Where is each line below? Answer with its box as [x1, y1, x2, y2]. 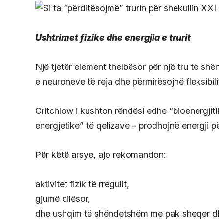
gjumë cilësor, [35, 194, 90, 204]
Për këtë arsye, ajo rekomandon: [35, 150, 166, 160]
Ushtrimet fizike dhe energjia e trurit [35, 32, 191, 43]
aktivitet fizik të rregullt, [35, 179, 129, 190]
